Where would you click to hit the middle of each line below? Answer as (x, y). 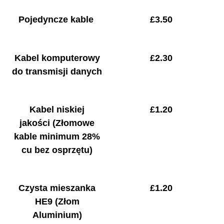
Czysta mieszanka (57, 188)
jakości (36, 123)
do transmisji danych (57, 71)
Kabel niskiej (57, 109)
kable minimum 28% (57, 136)
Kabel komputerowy (57, 58)
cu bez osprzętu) (57, 150)
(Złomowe (74, 123)
